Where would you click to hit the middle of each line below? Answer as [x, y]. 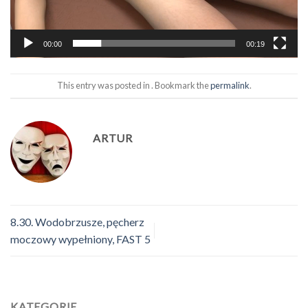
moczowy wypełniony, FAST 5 [80, 239]
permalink [230, 86]
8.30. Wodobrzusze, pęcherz [77, 222]
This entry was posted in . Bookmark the [133, 86]
